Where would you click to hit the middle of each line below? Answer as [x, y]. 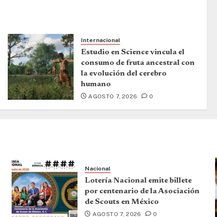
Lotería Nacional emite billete [138, 180]
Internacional [100, 40]
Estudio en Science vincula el [132, 53]
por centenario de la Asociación [142, 191]
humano [96, 85]
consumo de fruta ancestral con [138, 63]
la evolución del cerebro [124, 74]
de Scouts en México [122, 202]
